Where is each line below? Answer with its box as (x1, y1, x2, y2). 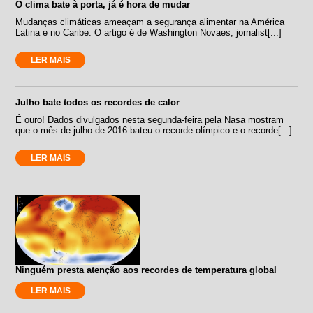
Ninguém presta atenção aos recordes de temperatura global (15, 264, 277, 275)
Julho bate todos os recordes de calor (15, 96, 180, 108)
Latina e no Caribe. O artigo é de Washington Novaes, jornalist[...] (15, 27, 282, 38)
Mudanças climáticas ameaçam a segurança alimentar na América (15, 16, 285, 27)
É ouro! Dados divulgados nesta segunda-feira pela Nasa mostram (15, 114, 284, 125)
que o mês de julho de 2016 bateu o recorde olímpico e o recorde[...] (15, 124, 293, 136)
